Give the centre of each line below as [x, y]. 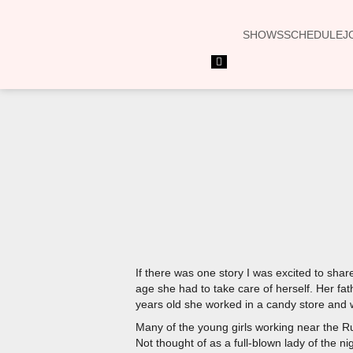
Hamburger [240, 61]
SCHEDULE [313, 35]
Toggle [230, 73]
